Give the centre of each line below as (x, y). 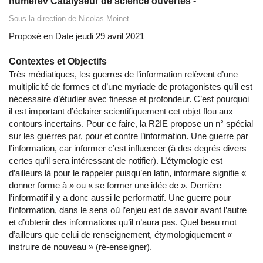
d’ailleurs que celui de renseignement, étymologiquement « (120, 235)
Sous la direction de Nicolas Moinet (69, 19)
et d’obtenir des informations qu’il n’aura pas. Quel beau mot (123, 222)
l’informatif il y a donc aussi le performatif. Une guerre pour (120, 198)
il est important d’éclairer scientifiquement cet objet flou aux (121, 112)
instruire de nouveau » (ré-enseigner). (80, 247)
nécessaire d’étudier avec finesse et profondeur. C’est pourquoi (129, 99)
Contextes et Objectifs (58, 62)
